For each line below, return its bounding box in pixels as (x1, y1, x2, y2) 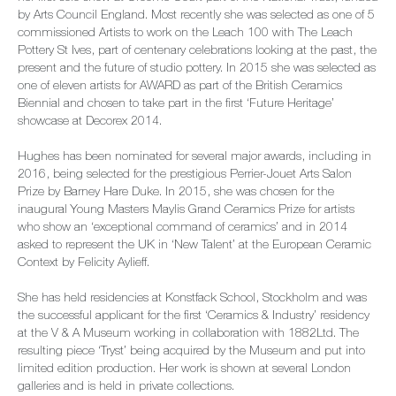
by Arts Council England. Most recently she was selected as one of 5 (18, 10, 375, 22)
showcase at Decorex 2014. (18, 116, 162, 128)
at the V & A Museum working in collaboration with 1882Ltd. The (18, 328, 359, 340)
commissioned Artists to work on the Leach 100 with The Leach (18, 27, 353, 40)
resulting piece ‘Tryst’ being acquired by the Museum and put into (18, 346, 365, 358)
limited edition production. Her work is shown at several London (18, 363, 351, 376)
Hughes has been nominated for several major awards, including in (18, 151, 371, 164)
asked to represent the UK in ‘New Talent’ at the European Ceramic (18, 240, 371, 252)
